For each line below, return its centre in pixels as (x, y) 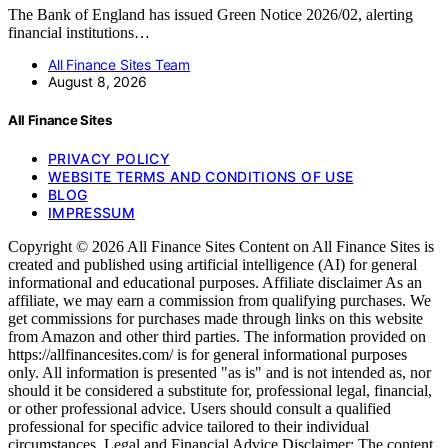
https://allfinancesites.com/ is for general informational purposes (207, 355)
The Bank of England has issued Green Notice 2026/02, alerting (210, 14)
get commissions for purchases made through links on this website (215, 319)
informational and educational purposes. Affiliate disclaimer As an (215, 283)
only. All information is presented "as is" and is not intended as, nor (219, 373)
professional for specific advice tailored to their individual (188, 427)
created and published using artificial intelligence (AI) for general (212, 265)
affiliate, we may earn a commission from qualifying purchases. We (219, 301)
